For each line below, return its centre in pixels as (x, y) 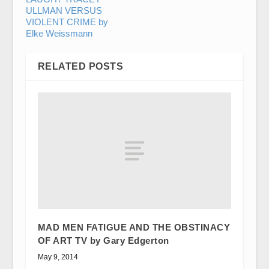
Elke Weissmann (59, 33)
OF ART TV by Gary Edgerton (103, 240)
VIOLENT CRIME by (67, 22)
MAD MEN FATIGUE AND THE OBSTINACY (134, 227)
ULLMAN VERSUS (64, 11)
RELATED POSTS (80, 66)
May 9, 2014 (58, 257)
